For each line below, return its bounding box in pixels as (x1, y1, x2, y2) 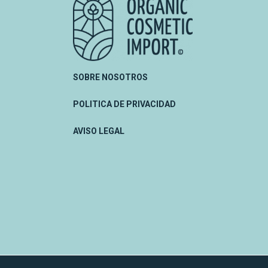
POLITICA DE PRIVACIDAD (73, 99, 176, 109)
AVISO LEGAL (73, 126, 124, 136)
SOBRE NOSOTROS (73, 72, 148, 82)
